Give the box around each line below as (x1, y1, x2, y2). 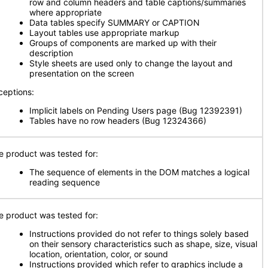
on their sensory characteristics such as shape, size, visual (29, 239, 257, 249)
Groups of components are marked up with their (29, 38, 217, 48)
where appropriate (29, 7, 102, 17)
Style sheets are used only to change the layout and (29, 58, 233, 68)
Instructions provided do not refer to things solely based (29, 229, 249, 239)
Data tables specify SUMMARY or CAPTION (29, 17, 200, 28)
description (29, 48, 73, 58)
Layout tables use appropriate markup (29, 28, 179, 38)
